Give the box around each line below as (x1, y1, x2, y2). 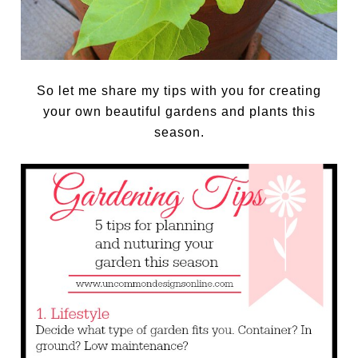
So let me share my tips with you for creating (37, 83, 321, 97)
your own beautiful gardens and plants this (42, 104, 316, 118)
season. (153, 125, 205, 139)
